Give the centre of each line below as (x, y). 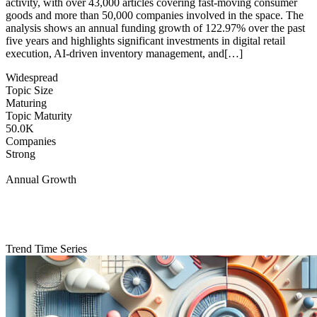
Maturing (26, 103)
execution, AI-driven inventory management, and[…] (124, 53)
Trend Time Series (46, 248)
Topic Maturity (39, 115)
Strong (21, 154)
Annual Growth (41, 179)
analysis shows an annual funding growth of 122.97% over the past (155, 28)
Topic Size (29, 90)
